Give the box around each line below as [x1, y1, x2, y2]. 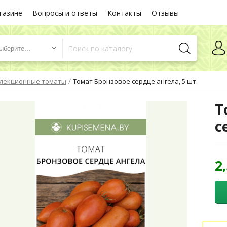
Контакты [107, 8, 141, 18]
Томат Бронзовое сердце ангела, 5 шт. [73, 77, 198, 86]
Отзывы [152, 8, 179, 18]
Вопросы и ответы [32, 8, 97, 18]
